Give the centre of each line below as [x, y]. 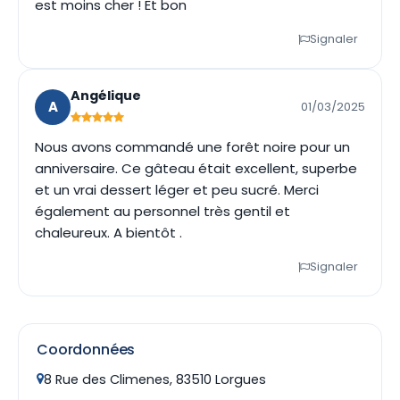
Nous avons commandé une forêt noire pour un [192, 147]
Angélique [106, 96]
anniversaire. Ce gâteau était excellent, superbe [196, 168]
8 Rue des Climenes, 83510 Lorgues [155, 379]
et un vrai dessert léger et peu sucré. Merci [177, 190]
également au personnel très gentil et [162, 211]
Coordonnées [86, 350]
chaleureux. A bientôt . [108, 233]
